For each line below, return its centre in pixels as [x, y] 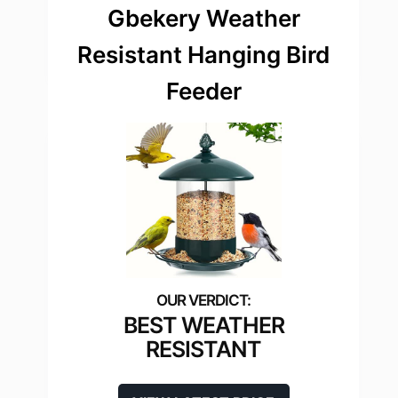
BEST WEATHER [203, 325]
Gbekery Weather [203, 19]
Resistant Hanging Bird [203, 55]
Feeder [203, 92]
